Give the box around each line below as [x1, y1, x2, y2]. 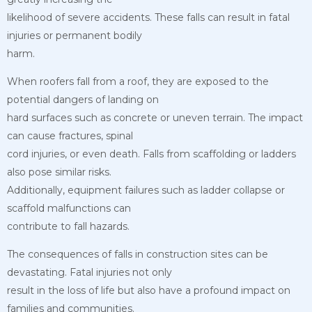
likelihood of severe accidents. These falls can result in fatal [7, 11, 290, 24]
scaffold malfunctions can [7, 202, 131, 215]
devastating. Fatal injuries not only [7, 266, 172, 279]
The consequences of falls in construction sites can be [7, 248, 268, 261]
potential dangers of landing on [7, 93, 159, 107]
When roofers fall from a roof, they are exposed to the [7, 75, 269, 88]
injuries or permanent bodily [7, 29, 142, 42]
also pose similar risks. [7, 166, 111, 179]
